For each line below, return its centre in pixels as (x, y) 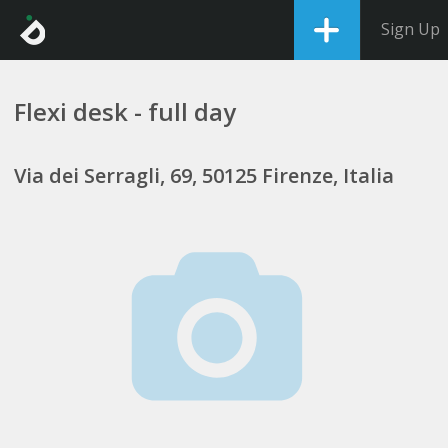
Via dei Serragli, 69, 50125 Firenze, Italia (203, 175)
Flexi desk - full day (124, 111)
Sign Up (410, 29)
